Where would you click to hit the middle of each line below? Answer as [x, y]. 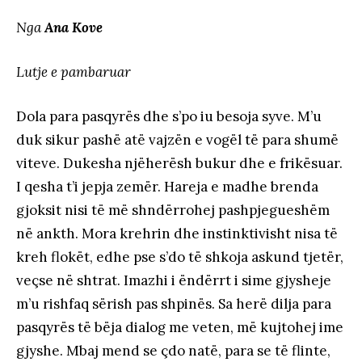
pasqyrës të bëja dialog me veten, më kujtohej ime [180, 327]
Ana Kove [72, 27]
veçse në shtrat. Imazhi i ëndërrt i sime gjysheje [174, 280]
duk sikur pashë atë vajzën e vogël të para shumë [177, 139]
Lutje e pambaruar [74, 72]
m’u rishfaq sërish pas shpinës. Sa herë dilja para [174, 303]
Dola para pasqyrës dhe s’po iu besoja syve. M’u [169, 116]
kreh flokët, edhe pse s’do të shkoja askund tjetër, [180, 257]
